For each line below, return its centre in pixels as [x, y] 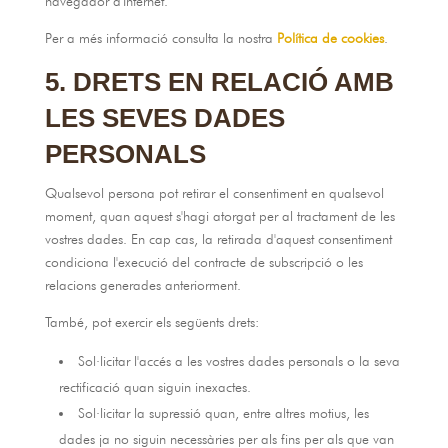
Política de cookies [330, 38]
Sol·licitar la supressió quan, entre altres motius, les [223, 413]
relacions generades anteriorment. [142, 285]
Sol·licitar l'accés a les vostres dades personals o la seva [238, 361]
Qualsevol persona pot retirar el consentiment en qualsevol [214, 193]
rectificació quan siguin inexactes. [154, 387]
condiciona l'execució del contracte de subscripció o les [203, 262]
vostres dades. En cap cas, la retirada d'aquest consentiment [218, 239]
